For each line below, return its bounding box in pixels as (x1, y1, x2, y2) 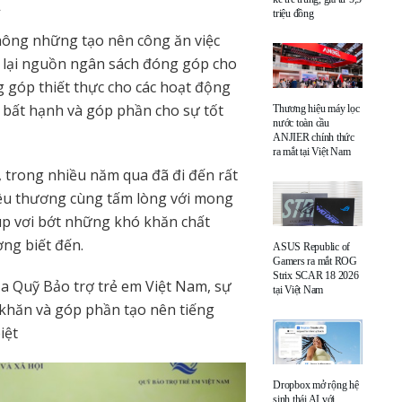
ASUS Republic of (273, 240, 351, 253)
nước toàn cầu (273, 116, 329, 129)
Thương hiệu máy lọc (273, 101, 360, 115)
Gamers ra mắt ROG (273, 254, 357, 267)
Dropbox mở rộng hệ (273, 378, 359, 391)
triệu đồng (273, 6, 314, 20)
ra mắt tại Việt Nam (273, 144, 351, 158)
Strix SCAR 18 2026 (273, 268, 359, 282)
